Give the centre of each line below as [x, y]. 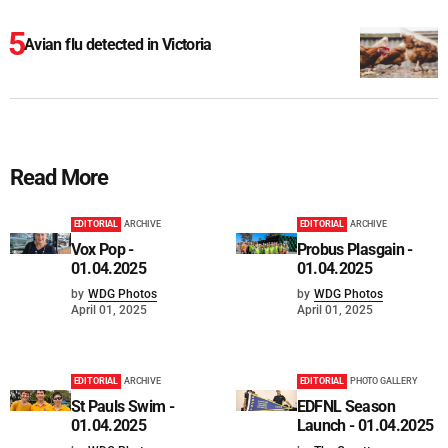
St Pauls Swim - [122, 407]
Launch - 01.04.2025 [365, 426]
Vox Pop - [102, 250]
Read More [59, 178]
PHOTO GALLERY [383, 381]
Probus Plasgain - [354, 250]
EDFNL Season [345, 407]
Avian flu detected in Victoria [118, 45]
